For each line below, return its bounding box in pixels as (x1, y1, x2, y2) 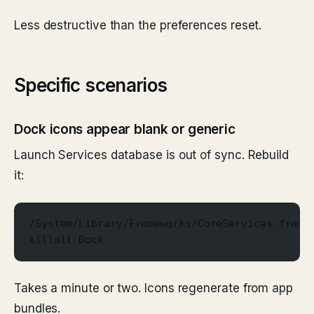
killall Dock (29, 234, 104, 245)
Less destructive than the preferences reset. (14, 18, 262, 32)
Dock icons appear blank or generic (14, 121, 235, 137)
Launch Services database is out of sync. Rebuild (14, 148, 289, 162)
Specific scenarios (14, 74, 168, 96)
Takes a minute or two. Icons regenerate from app (14, 281, 293, 295)
